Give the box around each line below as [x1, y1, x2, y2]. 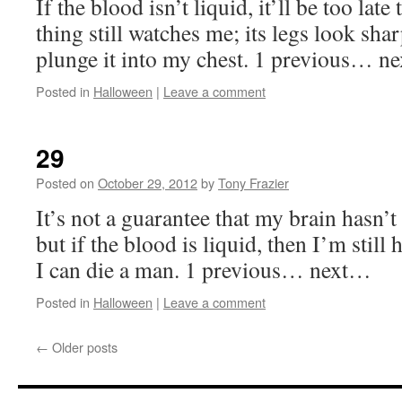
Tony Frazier [218, 173, 289, 192]
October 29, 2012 [98, 173, 197, 192]
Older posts [48, 337, 118, 356]
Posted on [36, 173, 94, 192]
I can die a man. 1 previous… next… [36, 254, 371, 284]
